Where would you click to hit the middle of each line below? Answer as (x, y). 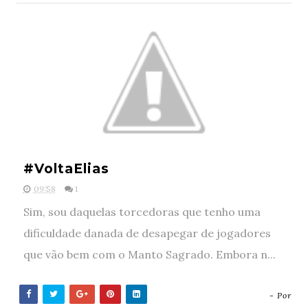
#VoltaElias (66, 169)
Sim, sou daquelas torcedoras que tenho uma (142, 212)
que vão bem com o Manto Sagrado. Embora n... (149, 254)
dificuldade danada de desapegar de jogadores (147, 233)
